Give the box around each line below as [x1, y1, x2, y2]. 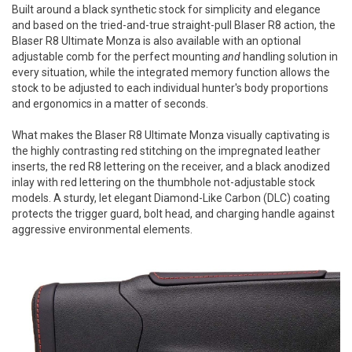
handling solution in [243, 49, 338, 63]
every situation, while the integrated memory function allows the [12, 65, 330, 79]
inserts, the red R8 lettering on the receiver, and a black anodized [12, 159, 330, 173]
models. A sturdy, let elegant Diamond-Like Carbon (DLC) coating [12, 191, 330, 204]
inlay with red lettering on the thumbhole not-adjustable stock [12, 175, 315, 189]
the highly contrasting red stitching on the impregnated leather [12, 144, 321, 157]
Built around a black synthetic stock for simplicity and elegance [12, 2, 321, 16]
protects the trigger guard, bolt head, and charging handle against [12, 207, 335, 220]
